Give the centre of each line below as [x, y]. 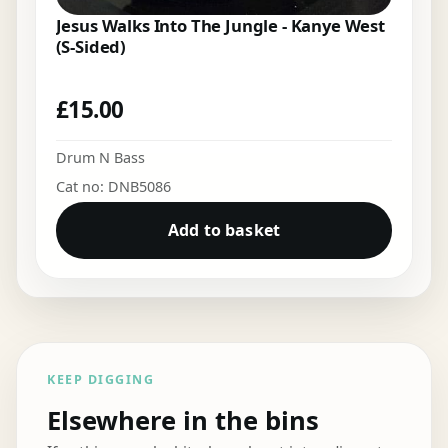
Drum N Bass [100, 157]
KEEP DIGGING [101, 380]
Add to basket [224, 230]
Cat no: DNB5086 [113, 186]
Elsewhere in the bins [183, 421]
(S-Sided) [91, 47]
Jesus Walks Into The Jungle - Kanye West [220, 26]
